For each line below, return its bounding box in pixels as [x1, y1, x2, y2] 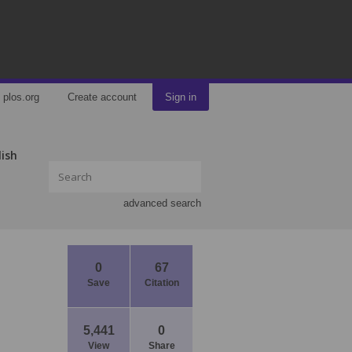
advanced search [123, 197, 201, 209]
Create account [68, 91, 137, 103]
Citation [144, 277, 179, 288]
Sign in [165, 91, 196, 103]
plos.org [3, 91, 39, 103]
